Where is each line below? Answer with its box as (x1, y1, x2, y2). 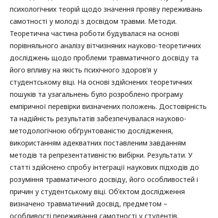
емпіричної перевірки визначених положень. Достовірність (10, 101, 207, 111)
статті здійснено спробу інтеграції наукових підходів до (10, 162, 199, 172)
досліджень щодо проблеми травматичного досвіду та (10, 53, 199, 62)
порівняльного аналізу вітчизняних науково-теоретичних (10, 40, 201, 50)
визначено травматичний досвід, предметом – (10, 199, 167, 208)
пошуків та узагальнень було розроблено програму (10, 89, 183, 99)
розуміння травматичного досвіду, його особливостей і (10, 174, 198, 184)
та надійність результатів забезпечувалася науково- (10, 113, 186, 123)
